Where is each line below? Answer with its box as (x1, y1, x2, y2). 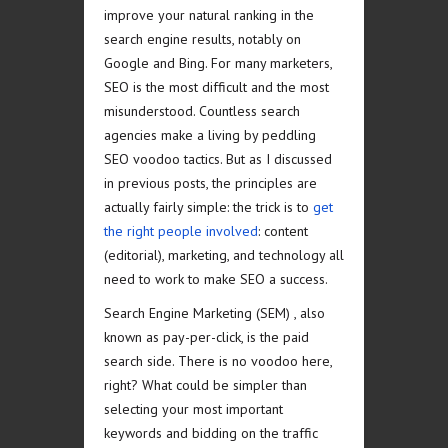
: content (258, 222, 308, 240)
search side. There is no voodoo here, (104, 352, 332, 370)
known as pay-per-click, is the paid (104, 328, 309, 346)
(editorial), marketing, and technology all (104, 246, 344, 264)
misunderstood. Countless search (104, 102, 300, 120)
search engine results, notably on (104, 30, 301, 48)
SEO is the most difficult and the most (104, 78, 329, 96)
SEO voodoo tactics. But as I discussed (104, 150, 332, 168)
